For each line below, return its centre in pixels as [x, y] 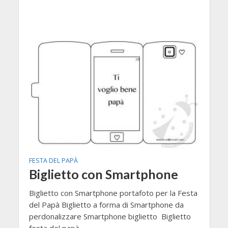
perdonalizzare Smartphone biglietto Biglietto [110, 217]
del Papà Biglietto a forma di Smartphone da [106, 205]
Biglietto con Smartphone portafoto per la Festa [113, 193]
